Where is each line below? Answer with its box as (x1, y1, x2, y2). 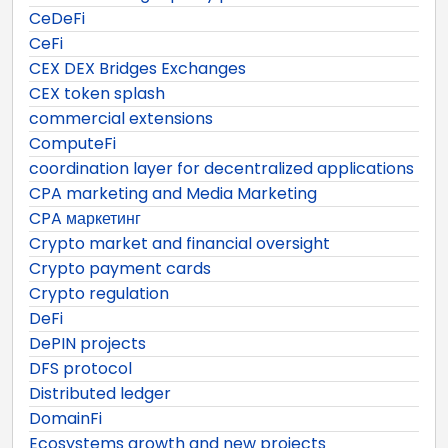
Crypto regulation (29, 281, 169, 305)
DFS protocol (29, 356, 132, 380)
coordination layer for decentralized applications (29, 156, 414, 180)
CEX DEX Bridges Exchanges (29, 56, 246, 80)
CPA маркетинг (29, 206, 141, 230)
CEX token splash (29, 81, 165, 105)
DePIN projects (29, 331, 146, 355)
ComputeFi (29, 131, 116, 155)
